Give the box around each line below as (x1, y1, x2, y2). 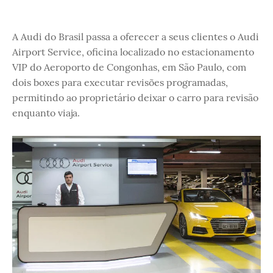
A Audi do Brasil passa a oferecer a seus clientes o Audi (12, 30, 259, 43)
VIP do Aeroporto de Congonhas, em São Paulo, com (12, 61, 246, 73)
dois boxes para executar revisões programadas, (12, 76, 228, 88)
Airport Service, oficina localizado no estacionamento (12, 46, 254, 58)
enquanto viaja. (12, 107, 80, 119)
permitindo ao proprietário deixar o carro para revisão (12, 91, 258, 104)
